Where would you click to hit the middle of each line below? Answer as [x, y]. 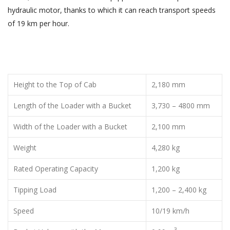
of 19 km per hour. [39, 23]
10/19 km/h [170, 210]
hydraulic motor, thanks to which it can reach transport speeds [112, 10]
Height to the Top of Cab [55, 84]
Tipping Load [35, 189]
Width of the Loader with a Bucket [70, 126]
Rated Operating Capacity [56, 168]
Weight [25, 147]
